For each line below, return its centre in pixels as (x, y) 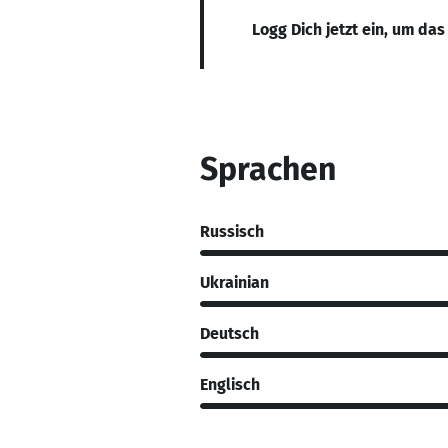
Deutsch (229, 333)
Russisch (232, 231)
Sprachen (268, 169)
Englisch (230, 384)
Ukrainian (234, 282)
